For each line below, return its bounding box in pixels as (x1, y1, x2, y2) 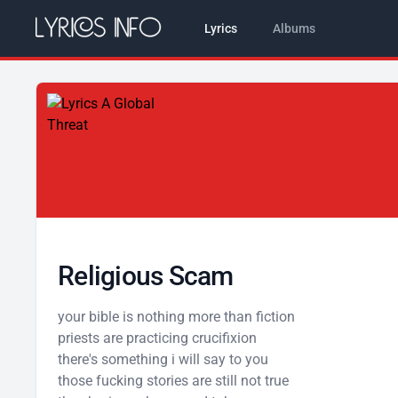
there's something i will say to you (58, 351, 268, 368)
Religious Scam (58, 260, 234, 291)
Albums (272, 21, 315, 36)
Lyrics (203, 21, 237, 36)
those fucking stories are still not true (58, 372, 289, 389)
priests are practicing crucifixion (58, 330, 257, 346)
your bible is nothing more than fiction (58, 308, 295, 325)
